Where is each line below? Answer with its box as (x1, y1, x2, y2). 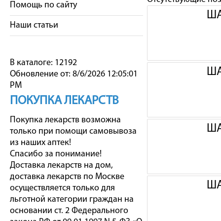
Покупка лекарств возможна (10, 115, 121, 125)
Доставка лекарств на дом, (10, 161, 113, 170)
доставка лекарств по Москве (10, 172, 124, 182)
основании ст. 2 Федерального (10, 206, 128, 216)
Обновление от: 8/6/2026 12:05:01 (10, 70, 138, 79)
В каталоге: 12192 (10, 58, 77, 68)
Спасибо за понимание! (10, 149, 102, 159)
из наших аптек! (10, 138, 71, 147)
